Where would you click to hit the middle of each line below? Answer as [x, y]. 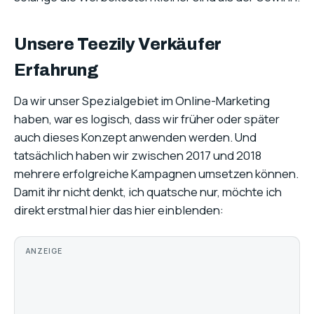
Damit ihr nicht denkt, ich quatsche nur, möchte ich [148, 192]
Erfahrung [56, 70]
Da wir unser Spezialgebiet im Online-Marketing [142, 101]
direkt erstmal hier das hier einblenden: [119, 210]
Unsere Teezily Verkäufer [118, 45]
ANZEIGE [44, 251]
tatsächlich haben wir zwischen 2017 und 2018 [138, 156]
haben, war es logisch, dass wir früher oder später [147, 119]
